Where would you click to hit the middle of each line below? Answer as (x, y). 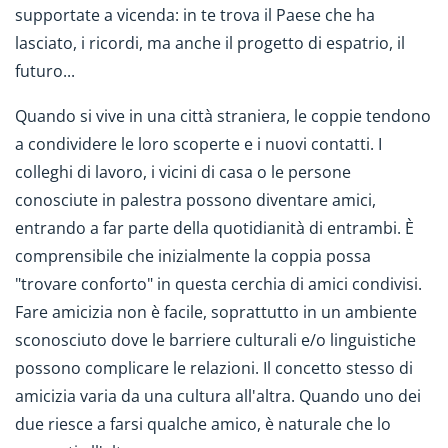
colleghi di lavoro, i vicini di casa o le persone (183, 171)
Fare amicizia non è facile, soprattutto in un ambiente (216, 311)
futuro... (49, 71)
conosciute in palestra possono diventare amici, (195, 199)
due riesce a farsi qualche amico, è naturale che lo (203, 423)
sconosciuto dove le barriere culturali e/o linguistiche (215, 339)
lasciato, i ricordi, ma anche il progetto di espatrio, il (210, 43)
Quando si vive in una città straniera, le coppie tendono (223, 115)
